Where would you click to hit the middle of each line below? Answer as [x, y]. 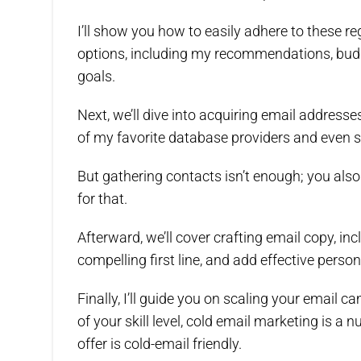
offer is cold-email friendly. [160, 344]
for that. [102, 199]
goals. [96, 77]
